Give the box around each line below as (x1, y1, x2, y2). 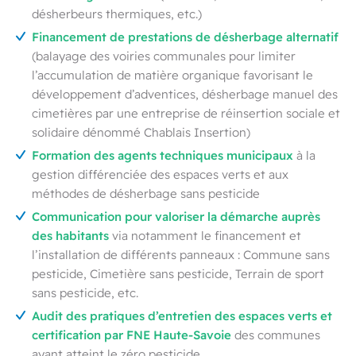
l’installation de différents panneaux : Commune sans (32, 246, 330, 263)
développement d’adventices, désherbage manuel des (32, 86, 338, 103)
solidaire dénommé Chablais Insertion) (32, 124, 250, 141)
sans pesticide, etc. (32, 284, 138, 301)
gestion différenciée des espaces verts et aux (32, 166, 288, 183)
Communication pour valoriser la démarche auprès (32, 207, 320, 225)
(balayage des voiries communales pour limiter (32, 48, 296, 64)
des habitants (32, 226, 109, 244)
